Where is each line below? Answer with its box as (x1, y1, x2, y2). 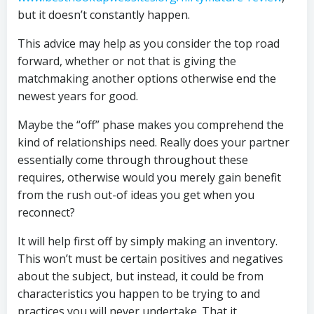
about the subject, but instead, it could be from (18, 268, 264, 284)
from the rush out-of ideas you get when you (18, 187, 254, 203)
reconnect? (18, 205, 75, 220)
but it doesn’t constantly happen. (18, 7, 190, 22)
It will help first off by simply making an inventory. (18, 233, 278, 249)
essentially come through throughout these (18, 152, 248, 168)
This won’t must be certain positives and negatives (18, 251, 283, 266)
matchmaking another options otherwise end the (18, 71, 276, 86)
